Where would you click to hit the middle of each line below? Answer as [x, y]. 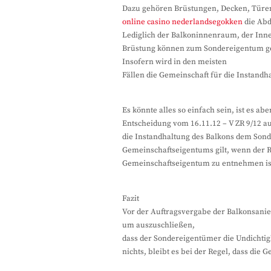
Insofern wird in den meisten [175, 62]
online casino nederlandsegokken [182, 22]
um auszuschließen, [158, 225]
